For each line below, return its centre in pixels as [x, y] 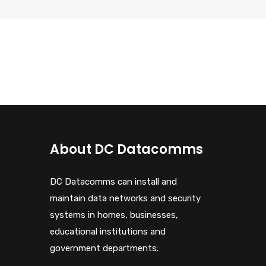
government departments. [104, 248]
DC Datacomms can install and [113, 181]
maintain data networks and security [125, 198]
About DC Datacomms [126, 149]
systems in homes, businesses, [114, 215]
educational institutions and [107, 231]
